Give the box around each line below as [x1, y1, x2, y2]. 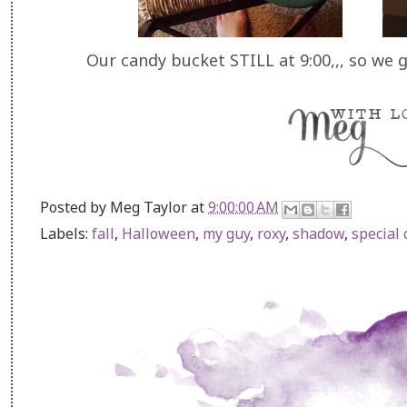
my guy [203, 223, 250, 243]
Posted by [40, 196, 110, 217]
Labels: [40, 223, 92, 243]
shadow [293, 223, 344, 243]
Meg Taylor [110, 196, 187, 217]
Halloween [122, 223, 195, 243]
